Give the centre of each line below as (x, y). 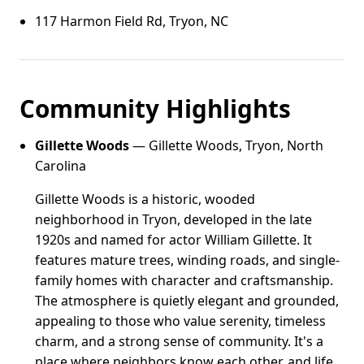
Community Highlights (155, 109)
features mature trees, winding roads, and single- (188, 260)
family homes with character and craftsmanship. (184, 280)
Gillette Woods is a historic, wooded (145, 199)
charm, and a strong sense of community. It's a (180, 341)
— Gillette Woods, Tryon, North (227, 145)
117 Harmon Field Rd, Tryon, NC (132, 21)
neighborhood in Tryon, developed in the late (174, 219)
